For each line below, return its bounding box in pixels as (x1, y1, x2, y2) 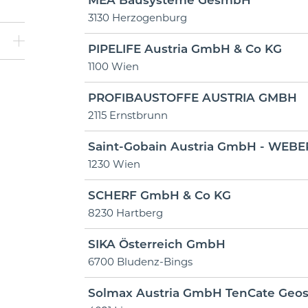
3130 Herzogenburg (87, 11, 187, 24)
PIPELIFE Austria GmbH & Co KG (87, 42, 282, 56)
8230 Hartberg (87, 206, 163, 219)
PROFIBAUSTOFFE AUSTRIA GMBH (87, 91, 297, 104)
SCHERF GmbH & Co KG (87, 188, 231, 202)
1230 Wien (87, 157, 140, 170)
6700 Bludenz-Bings (87, 255, 192, 268)
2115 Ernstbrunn (87, 109, 168, 122)
